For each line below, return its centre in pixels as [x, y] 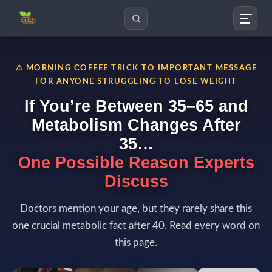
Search [235, 58]
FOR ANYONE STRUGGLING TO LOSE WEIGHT [136, 81]
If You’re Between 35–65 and [136, 106]
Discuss [136, 181]
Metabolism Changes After [136, 125]
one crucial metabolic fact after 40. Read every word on [136, 226]
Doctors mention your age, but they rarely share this [136, 209]
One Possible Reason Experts [136, 162]
